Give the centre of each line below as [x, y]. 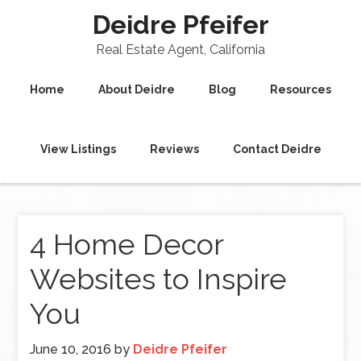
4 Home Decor [127, 244]
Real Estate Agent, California [180, 50]
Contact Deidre [277, 149]
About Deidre [137, 89]
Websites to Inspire [159, 279]
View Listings [78, 149]
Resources [301, 89]
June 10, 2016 [71, 349]
